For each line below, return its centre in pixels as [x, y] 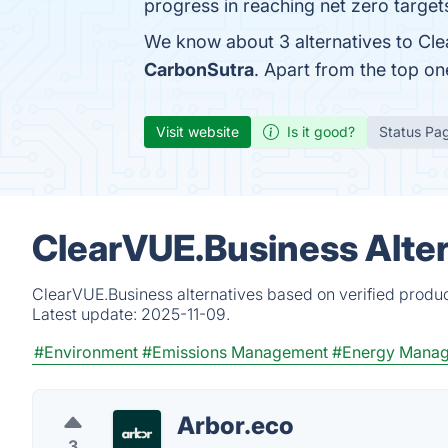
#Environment [86, 352]
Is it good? [321, 131]
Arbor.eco [235, 425]
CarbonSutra [199, 69]
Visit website [197, 131]
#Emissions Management [235, 352]
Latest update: [86, 314]
